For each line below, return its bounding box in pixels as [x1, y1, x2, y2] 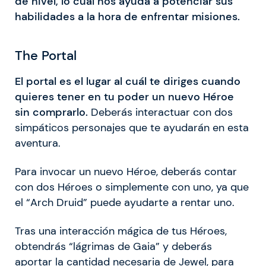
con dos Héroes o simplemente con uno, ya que [15, 180, 249, 194]
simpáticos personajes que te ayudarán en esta [15, 121, 249, 135]
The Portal [15, 46, 77, 64]
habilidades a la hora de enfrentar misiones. [15, 9, 240, 23]
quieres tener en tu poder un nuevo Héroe [15, 90, 234, 104]
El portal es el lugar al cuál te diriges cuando [15, 75, 240, 88]
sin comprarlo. [15, 106, 88, 119]
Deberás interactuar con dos [88, 106, 233, 119]
